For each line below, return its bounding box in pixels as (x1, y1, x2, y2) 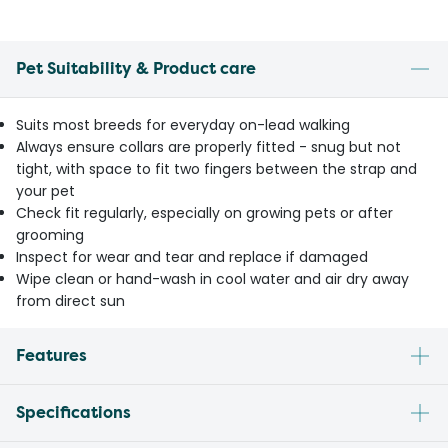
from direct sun (16, 291, 125, 312)
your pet (16, 181, 75, 202)
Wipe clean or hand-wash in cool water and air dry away (16, 269, 409, 290)
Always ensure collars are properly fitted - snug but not (16, 137, 401, 158)
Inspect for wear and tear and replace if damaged (16, 247, 368, 268)
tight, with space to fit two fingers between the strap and (16, 159, 417, 180)
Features (16, 345, 87, 367)
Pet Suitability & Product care (16, 58, 256, 80)
